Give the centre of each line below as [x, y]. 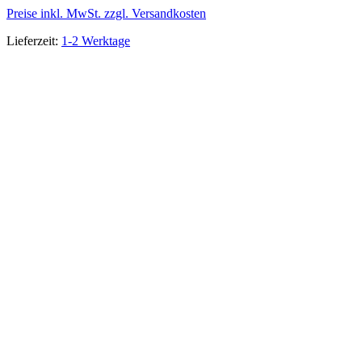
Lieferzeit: [34, 41]
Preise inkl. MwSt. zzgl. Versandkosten [106, 14]
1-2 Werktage [96, 41]
